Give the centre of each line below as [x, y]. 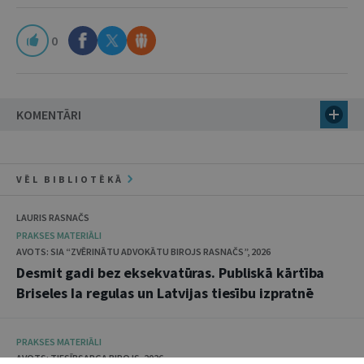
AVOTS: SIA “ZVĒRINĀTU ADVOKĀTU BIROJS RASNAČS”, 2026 [143, 251]
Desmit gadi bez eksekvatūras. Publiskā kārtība [171, 273]
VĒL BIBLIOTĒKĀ [72, 179]
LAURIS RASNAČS [53, 217]
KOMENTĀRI [49, 115]
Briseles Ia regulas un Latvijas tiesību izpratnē [165, 293]
